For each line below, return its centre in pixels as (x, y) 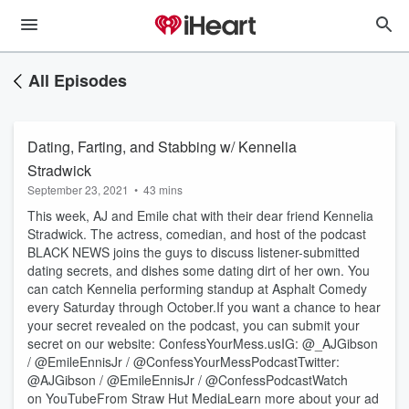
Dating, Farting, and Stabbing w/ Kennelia (162, 147)
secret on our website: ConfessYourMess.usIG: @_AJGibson (203, 343)
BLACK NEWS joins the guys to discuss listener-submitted (194, 252)
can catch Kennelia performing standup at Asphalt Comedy (197, 288)
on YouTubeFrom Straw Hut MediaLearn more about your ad (203, 398)
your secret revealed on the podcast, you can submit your (194, 325)
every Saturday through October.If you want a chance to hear (204, 307)
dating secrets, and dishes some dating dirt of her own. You (199, 270)
